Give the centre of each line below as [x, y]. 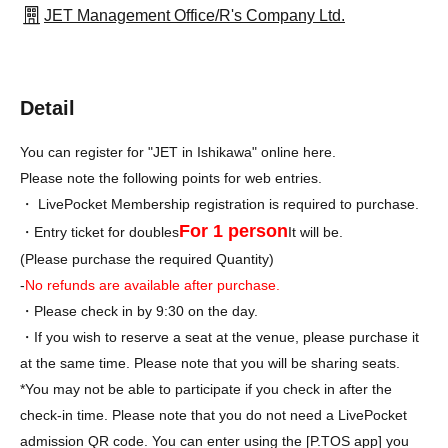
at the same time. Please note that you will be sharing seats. [210, 362]
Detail [47, 107]
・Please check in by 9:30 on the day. [139, 310]
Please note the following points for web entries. [171, 177]
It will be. [315, 231]
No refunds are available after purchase [150, 284]
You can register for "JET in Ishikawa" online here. [178, 151]
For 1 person [233, 230]
